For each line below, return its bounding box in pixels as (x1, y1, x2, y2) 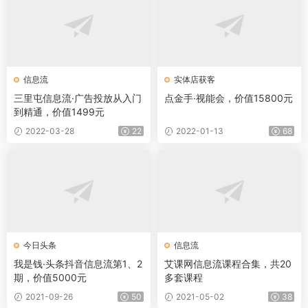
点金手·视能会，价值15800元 (164, 92, 293, 104)
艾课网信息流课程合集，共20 (164, 258, 291, 269)
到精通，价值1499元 (14, 106, 104, 118)
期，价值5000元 (14, 272, 87, 283)
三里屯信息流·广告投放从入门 (14, 92, 142, 104)
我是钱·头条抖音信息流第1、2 (14, 258, 142, 269)
